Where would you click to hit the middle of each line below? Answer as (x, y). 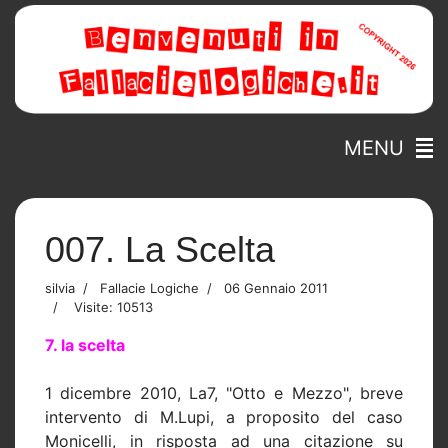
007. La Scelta (160, 249)
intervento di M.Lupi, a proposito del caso (224, 416)
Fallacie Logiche (147, 287)
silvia (60, 287)
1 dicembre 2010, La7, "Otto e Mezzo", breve (224, 392)
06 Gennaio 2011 (276, 287)
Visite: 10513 (113, 306)
